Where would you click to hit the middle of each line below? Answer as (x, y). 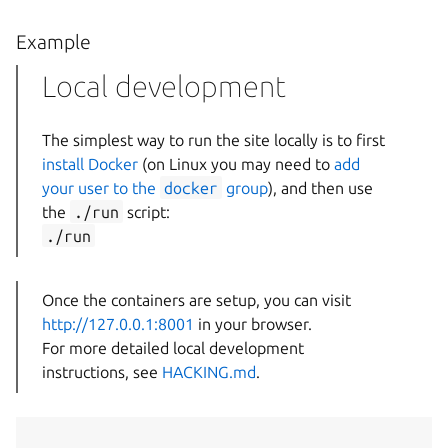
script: (146, 211)
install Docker (90, 163)
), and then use (320, 187)
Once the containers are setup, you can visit (196, 299)
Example (53, 42)
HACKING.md (209, 371)
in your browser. (253, 323)
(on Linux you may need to (236, 163)
